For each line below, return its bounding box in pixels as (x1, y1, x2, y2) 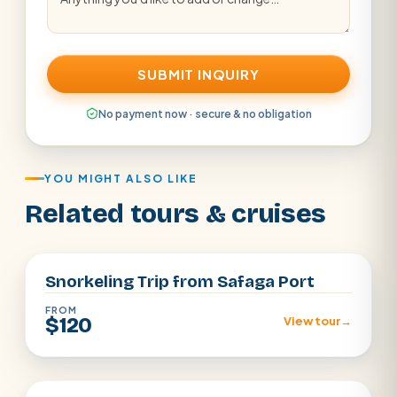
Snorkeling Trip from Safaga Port (45, 270, 315, 292)
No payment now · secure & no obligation (97, 106, 312, 121)
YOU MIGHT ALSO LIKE (44, 171, 198, 185)
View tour (284, 313, 340, 328)
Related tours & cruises (25, 197, 327, 230)
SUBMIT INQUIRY (137, 65, 260, 82)
